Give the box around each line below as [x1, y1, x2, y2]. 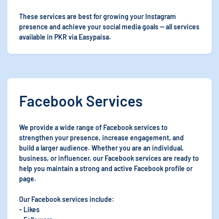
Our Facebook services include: [19, 195, 114, 203]
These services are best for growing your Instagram [19, 12, 176, 21]
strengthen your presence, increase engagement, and [19, 133, 184, 142]
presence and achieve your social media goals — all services [19, 22, 199, 31]
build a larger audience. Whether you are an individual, [19, 144, 184, 152]
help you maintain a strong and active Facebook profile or [19, 164, 193, 173]
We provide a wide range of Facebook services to [19, 123, 168, 131]
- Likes [19, 205, 40, 214]
